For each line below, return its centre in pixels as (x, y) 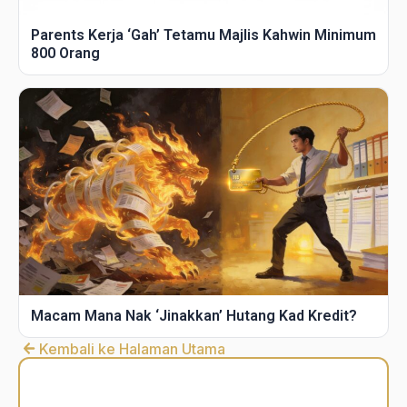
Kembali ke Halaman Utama (133, 348)
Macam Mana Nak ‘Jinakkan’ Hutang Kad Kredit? (194, 316)
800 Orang (65, 53)
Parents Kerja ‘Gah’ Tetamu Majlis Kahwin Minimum (203, 35)
